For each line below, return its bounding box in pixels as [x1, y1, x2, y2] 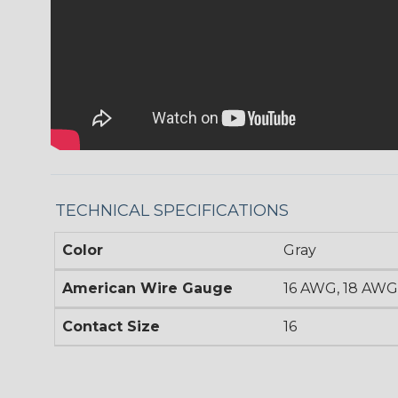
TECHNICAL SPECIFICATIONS [55, 200, 289, 220]
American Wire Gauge [62, 279, 233, 297]
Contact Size [62, 317, 160, 335]
